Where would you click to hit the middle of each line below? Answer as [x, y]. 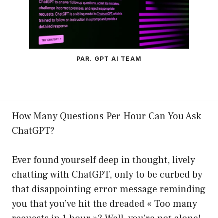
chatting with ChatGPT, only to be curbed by [107, 175]
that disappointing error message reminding [109, 190]
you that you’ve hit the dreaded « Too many [104, 204]
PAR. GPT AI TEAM [109, 59]
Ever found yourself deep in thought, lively [103, 160]
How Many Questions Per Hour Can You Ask [106, 117]
